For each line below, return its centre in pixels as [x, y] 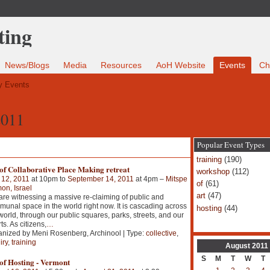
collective [161, 233]
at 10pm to [48, 179]
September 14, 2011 [100, 179]
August [238, 246]
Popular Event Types [231, 144]
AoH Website [181, 65]
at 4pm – [149, 179]
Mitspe [176, 179]
